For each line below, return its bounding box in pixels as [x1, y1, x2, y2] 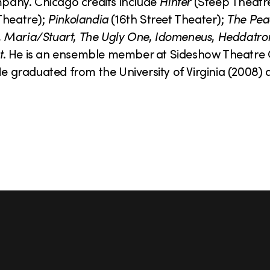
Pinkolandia [48, 10, 108, 27]
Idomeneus [154, 28, 212, 44]
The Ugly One [78, 28, 149, 44]
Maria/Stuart [4, 28, 74, 44]
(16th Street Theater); [108, 10, 227, 27]
